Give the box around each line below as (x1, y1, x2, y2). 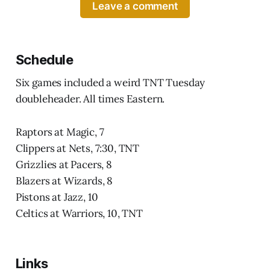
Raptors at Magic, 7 (15, 125, 104, 139)
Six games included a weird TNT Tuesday (15, 76, 206, 90)
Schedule (15, 52, 74, 68)
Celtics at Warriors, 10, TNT (15, 207, 143, 221)
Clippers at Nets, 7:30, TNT (15, 142, 140, 155)
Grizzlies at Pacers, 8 (15, 158, 112, 172)
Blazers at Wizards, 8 (15, 174, 113, 188)
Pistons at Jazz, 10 (15, 190, 98, 204)
